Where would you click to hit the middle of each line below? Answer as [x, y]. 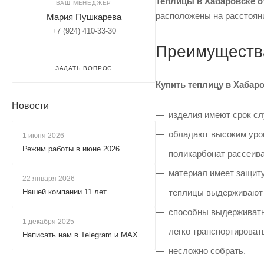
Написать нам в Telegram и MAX [80, 235]
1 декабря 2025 [48, 222]
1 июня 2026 [43, 136]
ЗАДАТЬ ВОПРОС [84, 68]
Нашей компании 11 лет [65, 192]
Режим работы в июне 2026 [71, 149]
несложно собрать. [207, 251]
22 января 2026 [49, 179]
